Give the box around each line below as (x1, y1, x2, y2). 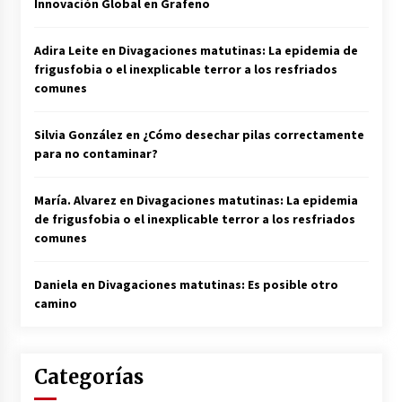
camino (33, 295, 77, 312)
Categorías (33, 364, 144, 390)
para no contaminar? (33, 145, 158, 162)
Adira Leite (33, 42, 99, 59)
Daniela (33, 276, 78, 293)
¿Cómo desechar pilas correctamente (142, 127, 364, 144)
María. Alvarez (33, 192, 117, 209)
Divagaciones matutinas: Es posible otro (97, 276, 338, 293)
